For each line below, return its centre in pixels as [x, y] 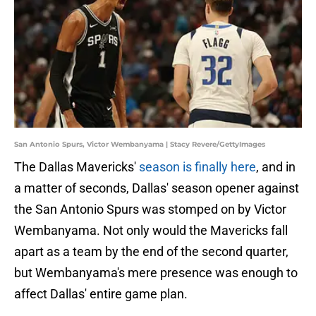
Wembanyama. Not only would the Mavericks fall [151, 231]
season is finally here [197, 167]
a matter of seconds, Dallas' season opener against [157, 188]
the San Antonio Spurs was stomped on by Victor [150, 209]
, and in [276, 167]
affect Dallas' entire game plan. [101, 294]
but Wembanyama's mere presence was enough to [156, 273]
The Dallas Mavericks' [77, 167]
